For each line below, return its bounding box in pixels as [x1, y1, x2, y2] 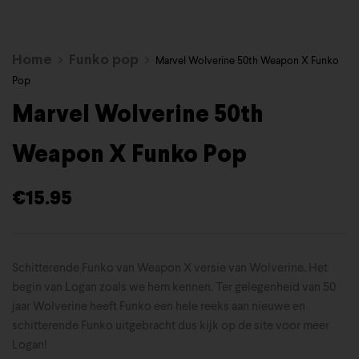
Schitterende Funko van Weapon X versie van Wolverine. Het [12, 260, 328, 276]
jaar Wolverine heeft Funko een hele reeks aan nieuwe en [12, 299, 305, 314]
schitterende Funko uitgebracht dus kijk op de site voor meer [12, 318, 329, 333]
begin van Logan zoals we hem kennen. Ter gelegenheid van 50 [12, 280, 336, 295]
